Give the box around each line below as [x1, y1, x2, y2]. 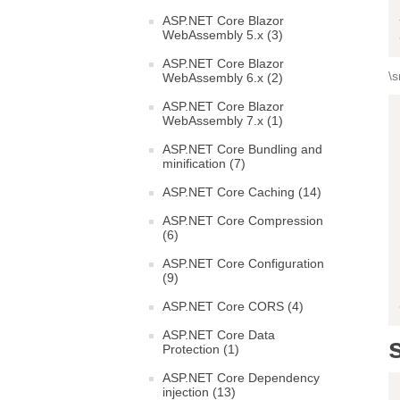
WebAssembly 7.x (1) [162, 113, 283, 128]
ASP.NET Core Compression [162, 213, 323, 228]
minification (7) [162, 156, 246, 171]
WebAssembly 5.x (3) [162, 28, 283, 42]
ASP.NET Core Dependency [162, 371, 320, 385]
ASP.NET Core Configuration [162, 256, 324, 271]
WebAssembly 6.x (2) [162, 71, 283, 85]
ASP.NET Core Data [162, 328, 275, 342]
